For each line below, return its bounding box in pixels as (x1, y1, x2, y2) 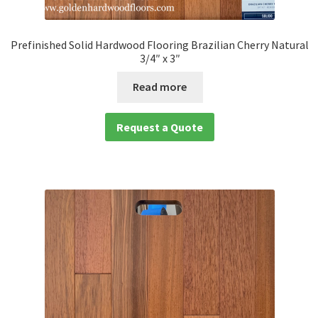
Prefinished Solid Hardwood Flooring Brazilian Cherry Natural (11, 37, 309, 52)
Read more (133, 79, 187, 94)
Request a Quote (116, 119, 204, 134)
